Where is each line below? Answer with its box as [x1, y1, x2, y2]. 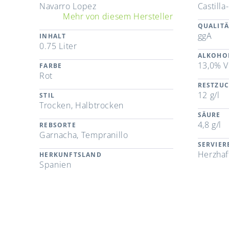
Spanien [39, 159, 72, 171]
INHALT [39, 32, 66, 41]
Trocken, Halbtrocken [39, 100, 124, 111]
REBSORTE [39, 121, 76, 130]
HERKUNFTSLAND [39, 150, 102, 159]
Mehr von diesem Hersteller [62, 11, 173, 22]
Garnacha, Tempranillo [39, 129, 128, 141]
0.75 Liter [39, 40, 77, 52]
